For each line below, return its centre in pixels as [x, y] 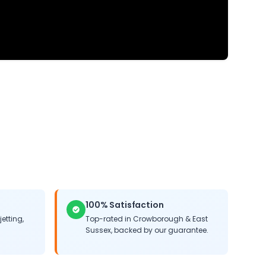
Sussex [98, 230]
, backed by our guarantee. [160, 230]
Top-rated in [109, 219]
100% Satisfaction [125, 205]
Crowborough [158, 219]
